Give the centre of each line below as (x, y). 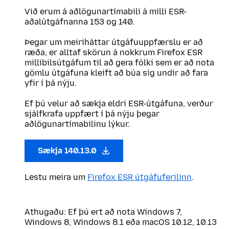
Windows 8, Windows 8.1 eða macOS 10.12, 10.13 (121, 222)
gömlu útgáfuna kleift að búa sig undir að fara (116, 73)
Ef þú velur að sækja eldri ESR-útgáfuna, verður (119, 104)
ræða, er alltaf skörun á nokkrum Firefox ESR (113, 52)
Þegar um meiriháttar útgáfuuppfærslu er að (114, 42)
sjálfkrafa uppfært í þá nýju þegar (92, 114)
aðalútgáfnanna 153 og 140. (79, 22)
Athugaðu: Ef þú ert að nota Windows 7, (103, 212)
